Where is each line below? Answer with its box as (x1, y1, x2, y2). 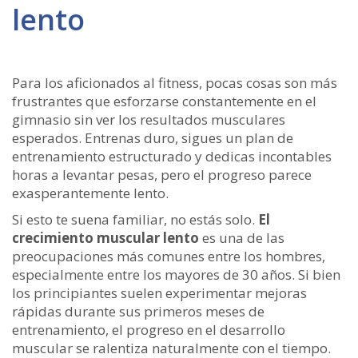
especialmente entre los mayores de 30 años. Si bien (12, 265, 340, 284)
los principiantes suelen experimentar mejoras (12, 284, 307, 302)
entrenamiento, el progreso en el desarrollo (12, 320, 285, 339)
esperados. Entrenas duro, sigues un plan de (12, 129, 293, 147)
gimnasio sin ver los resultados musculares (12, 110, 285, 129)
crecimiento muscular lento (12, 229, 199, 247)
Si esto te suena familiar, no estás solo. (12, 210, 258, 229)
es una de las (199, 229, 284, 247)
